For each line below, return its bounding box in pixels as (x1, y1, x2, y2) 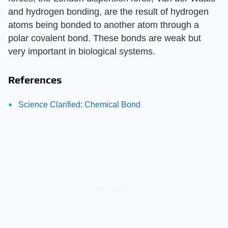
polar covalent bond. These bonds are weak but (8, 33, 201, 44)
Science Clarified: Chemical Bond (18, 100, 140, 109)
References (8, 74, 62, 86)
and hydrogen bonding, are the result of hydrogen (8, 7, 209, 17)
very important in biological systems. (8, 46, 155, 57)
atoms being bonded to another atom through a (8, 20, 199, 31)
